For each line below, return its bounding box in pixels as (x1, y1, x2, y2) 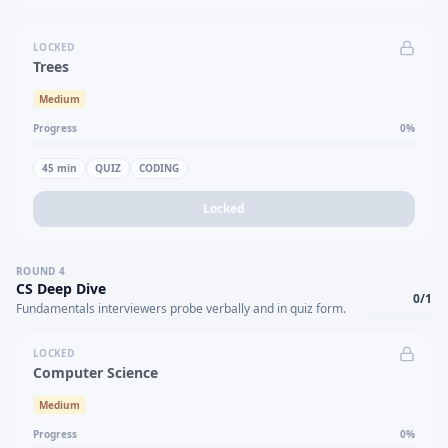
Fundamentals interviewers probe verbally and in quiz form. (16, 300, 346, 317)
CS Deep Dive (16, 279, 106, 298)
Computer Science (33, 363, 158, 382)
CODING (139, 161, 179, 175)
